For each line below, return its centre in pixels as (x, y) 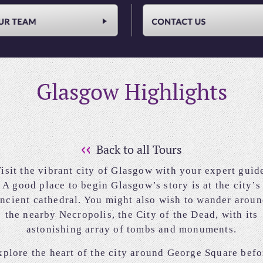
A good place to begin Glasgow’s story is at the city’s (131, 186)
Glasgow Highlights (131, 92)
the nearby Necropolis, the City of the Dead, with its (131, 215)
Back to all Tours (138, 150)
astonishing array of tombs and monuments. (131, 230)
